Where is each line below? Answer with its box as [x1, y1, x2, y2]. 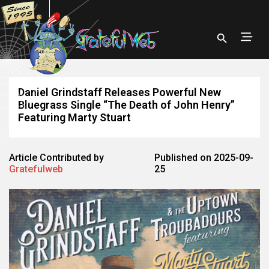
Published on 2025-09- [154, 152, 254, 163]
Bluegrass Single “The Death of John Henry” [18, 98, 235, 111]
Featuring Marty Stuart [18, 111, 131, 124]
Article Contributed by [9, 152, 104, 163]
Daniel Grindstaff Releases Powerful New [18, 86, 221, 98]
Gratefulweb [9, 163, 63, 175]
